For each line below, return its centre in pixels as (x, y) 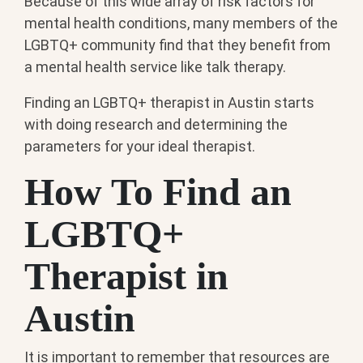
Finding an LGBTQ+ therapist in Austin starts (169, 102)
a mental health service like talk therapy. (155, 66)
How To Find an (158, 191)
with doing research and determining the (156, 124)
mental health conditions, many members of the (181, 23)
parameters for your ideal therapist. (140, 146)
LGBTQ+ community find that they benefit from (177, 45)
